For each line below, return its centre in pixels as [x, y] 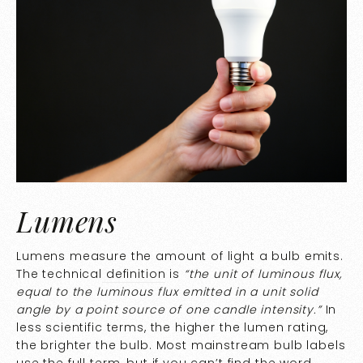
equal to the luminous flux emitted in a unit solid [167, 292]
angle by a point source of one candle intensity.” [169, 310]
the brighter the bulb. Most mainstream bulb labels [181, 345]
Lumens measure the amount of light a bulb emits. [180, 256]
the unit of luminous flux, [265, 274]
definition [134, 274]
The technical [60, 274]
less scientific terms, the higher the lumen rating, [173, 327]
